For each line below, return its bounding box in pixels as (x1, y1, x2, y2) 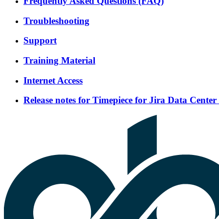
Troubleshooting (23, 15, 89, 26)
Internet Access (23, 75, 83, 86)
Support (23, 35, 57, 46)
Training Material (23, 55, 95, 66)
